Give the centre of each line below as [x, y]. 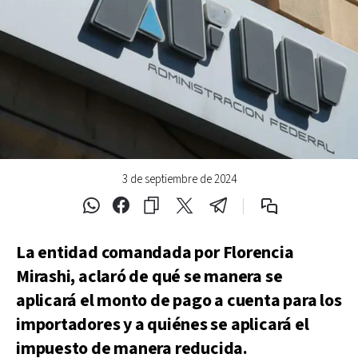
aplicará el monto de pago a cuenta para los [179, 300]
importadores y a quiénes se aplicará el [163, 324]
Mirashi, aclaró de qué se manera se [149, 276]
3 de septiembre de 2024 [179, 179]
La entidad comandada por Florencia [155, 253]
